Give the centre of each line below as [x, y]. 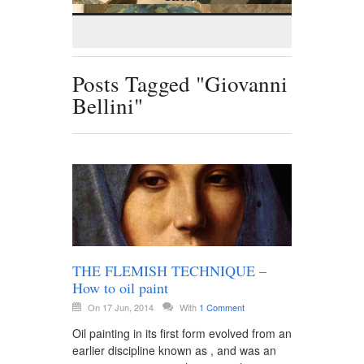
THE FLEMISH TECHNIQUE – [169, 270]
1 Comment [222, 307]
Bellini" [108, 106]
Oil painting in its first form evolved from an [182, 333]
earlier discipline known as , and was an [174, 350]
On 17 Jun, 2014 [122, 307]
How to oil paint [120, 287]
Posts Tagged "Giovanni [180, 84]
